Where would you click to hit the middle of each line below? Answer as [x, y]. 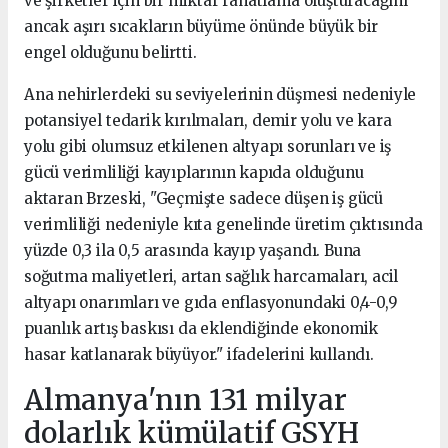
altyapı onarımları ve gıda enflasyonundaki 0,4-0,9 [211, 302]
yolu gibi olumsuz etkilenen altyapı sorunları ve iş [208, 146]
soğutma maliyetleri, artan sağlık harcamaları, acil [211, 276]
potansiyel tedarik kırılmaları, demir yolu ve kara [208, 120]
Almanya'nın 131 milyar [185, 399]
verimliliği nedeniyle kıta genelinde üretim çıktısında [223, 224]
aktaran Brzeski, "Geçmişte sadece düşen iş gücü [203, 198]
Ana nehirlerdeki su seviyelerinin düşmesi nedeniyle [220, 94]
